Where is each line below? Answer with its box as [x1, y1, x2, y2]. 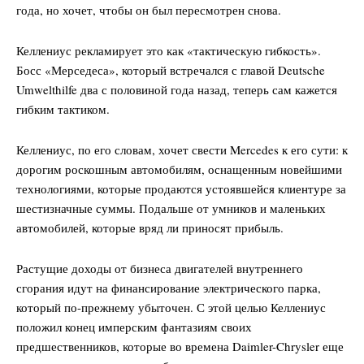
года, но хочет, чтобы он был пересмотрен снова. [16, 2, 281, 19]
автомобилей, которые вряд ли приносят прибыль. [16, 219, 284, 236]
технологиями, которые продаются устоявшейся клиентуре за [16, 180, 346, 197]
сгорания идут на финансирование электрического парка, [16, 279, 321, 297]
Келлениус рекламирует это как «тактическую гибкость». [16, 42, 321, 59]
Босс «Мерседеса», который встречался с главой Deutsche [16, 62, 325, 79]
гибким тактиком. [16, 101, 110, 118]
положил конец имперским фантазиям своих [16, 318, 252, 336]
